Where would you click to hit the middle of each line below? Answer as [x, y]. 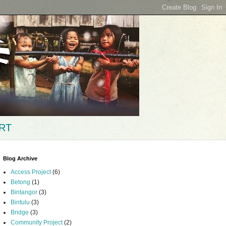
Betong [20, 182]
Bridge [20, 212]
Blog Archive [20, 158]
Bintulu [20, 202]
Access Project [31, 172]
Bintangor [24, 192]
